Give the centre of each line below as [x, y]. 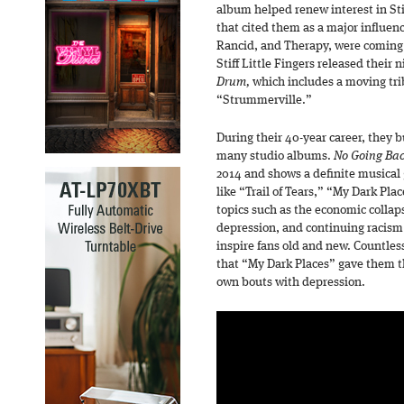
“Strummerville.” [264, 100]
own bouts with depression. [291, 282]
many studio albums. [275, 156]
